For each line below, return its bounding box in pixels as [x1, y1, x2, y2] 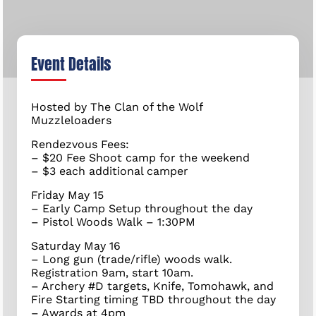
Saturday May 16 [31, 238, 121, 253]
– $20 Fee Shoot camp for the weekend [31, 150, 250, 164]
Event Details [31, 51, 111, 75]
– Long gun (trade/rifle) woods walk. [31, 252, 236, 266]
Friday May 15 [31, 188, 104, 202]
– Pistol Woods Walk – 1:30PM [31, 214, 196, 229]
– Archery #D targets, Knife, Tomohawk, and [31, 279, 274, 293]
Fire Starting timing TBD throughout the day [31, 292, 276, 306]
